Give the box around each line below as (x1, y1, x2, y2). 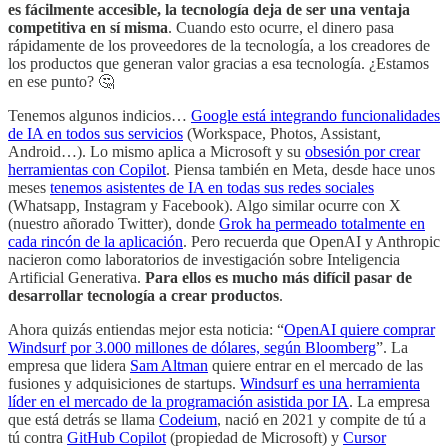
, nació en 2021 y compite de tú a (217, 410, 426, 428)
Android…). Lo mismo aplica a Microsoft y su (8, 142, 305, 160)
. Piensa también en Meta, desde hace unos (166, 160, 435, 178)
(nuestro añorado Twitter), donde (8, 214, 219, 232)
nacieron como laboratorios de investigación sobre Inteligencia (8, 250, 400, 268)
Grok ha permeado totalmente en (219, 214, 425, 232)
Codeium (159, 410, 217, 428)
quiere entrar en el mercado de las (208, 356, 423, 374)
